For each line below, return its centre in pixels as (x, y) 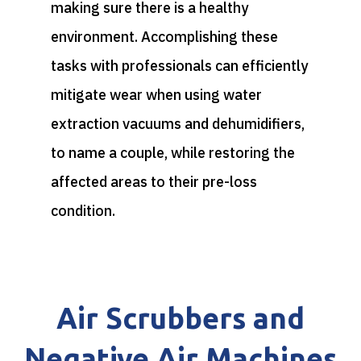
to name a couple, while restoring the (172, 152)
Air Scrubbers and (180, 317)
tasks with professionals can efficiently (179, 65)
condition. (83, 210)
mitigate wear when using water (156, 94)
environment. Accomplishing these (164, 36)
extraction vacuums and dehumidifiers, (177, 123)
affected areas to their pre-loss (154, 181)
